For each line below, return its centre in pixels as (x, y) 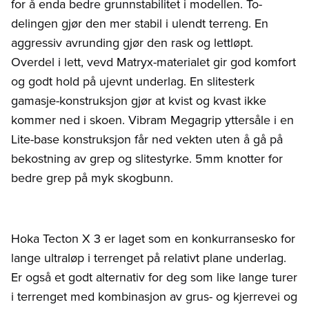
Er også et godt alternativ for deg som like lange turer (154, 277)
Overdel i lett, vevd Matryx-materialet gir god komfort (153, 62)
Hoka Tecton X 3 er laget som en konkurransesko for (153, 238)
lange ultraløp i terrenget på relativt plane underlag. (149, 258)
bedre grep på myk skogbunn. (92, 178)
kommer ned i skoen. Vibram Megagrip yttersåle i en (152, 120)
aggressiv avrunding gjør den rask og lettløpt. (132, 42)
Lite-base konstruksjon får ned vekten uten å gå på (147, 139)
